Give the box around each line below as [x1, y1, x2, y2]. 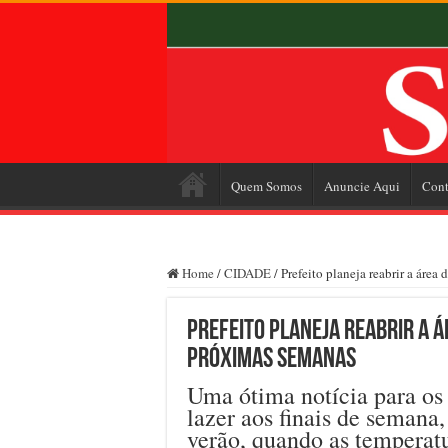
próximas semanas [187, 345, 356, 374]
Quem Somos [231, 176, 302, 195]
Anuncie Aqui [324, 176, 400, 195]
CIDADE [224, 263, 271, 282]
